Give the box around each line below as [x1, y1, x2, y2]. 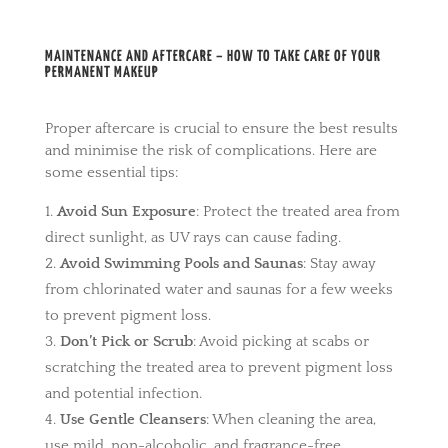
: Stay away [302, 254, 376, 272]
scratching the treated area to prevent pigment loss [44, 358, 393, 376]
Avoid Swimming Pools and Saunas [59, 254, 303, 272]
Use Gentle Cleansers [59, 410, 206, 428]
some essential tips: [44, 163, 178, 181]
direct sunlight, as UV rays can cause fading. [44, 228, 341, 246]
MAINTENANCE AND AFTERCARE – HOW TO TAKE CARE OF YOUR [44, 48, 381, 64]
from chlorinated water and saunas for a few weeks [44, 280, 393, 298]
